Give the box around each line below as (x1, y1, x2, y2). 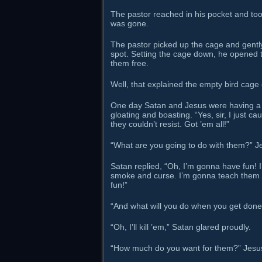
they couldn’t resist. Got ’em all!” (111, 119, 229, 129)
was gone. (111, 19, 149, 28)
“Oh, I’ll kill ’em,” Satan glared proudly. (111, 222, 251, 232)
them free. (111, 58, 149, 68)
